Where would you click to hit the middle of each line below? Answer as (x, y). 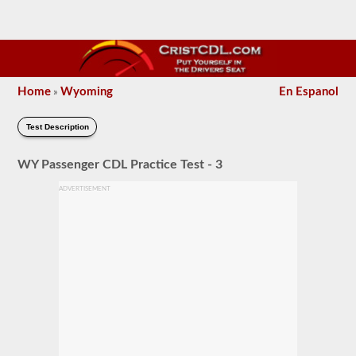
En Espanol (308, 92)
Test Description (57, 127)
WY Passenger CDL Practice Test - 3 (120, 164)
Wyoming (87, 92)
